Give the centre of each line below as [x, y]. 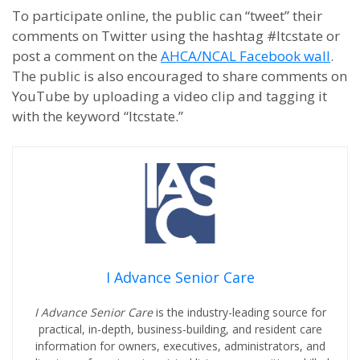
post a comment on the [86, 56]
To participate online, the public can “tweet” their [167, 16]
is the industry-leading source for [241, 312]
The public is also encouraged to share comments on [180, 76]
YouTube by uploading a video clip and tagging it [170, 96]
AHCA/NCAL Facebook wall [245, 56]
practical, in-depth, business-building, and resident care [180, 329]
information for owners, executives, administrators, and [180, 346]
